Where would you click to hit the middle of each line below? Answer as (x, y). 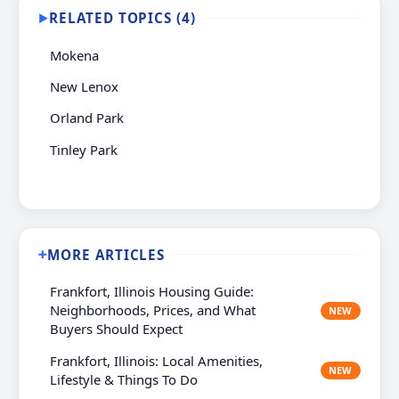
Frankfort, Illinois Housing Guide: (152, 292)
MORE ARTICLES (106, 254)
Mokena (75, 55)
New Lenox (85, 86)
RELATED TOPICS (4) (122, 18)
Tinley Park (84, 149)
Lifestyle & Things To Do (124, 379)
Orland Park (87, 118)
